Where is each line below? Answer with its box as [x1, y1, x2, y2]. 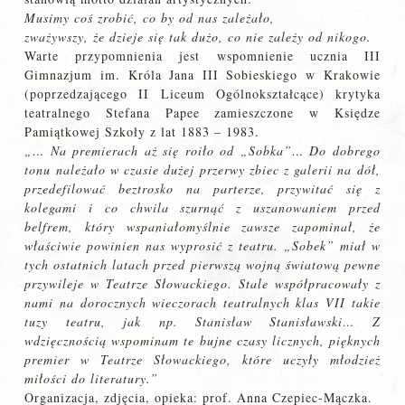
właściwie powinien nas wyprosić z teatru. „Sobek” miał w [24, 236, 381, 254]
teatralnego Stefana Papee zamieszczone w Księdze [24, 103, 381, 121]
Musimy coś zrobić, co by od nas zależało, [24, 8, 276, 26]
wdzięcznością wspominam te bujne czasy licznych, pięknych [24, 331, 381, 349]
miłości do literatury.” [24, 369, 159, 387]
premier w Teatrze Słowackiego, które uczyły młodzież [24, 350, 381, 368]
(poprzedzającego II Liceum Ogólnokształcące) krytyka [24, 84, 381, 102]
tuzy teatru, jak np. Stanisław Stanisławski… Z [24, 312, 381, 330]
